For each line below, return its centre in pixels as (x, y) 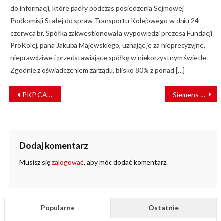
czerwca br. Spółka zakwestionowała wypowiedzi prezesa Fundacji (111, 33)
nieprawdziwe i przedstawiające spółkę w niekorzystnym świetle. (109, 58)
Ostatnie (164, 208)
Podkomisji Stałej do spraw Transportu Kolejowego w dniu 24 (104, 21)
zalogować (68, 162)
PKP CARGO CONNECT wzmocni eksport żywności (35, 95)
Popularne (57, 208)
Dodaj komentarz (54, 146)
